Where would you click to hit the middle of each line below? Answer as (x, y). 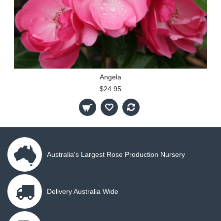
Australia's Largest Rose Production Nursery (116, 154)
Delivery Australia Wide (83, 191)
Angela (110, 77)
